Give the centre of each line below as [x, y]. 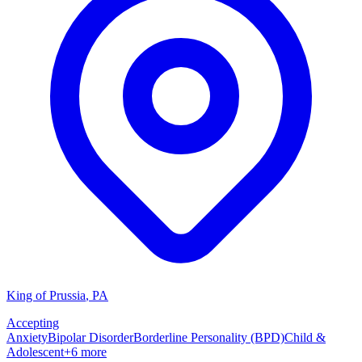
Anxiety [27, 338]
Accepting [33, 323]
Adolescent [35, 352]
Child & [305, 338]
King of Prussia [46, 296]
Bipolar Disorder [90, 338]
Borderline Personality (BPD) [209, 338]
